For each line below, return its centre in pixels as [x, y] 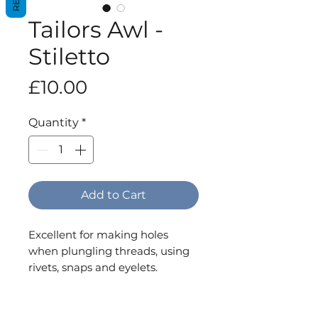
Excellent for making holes [98, 235]
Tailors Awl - [96, 30]
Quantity [54, 123]
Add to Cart [114, 195]
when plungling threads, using [109, 251]
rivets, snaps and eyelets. [93, 268]
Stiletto [69, 57]
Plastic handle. [67, 284]
